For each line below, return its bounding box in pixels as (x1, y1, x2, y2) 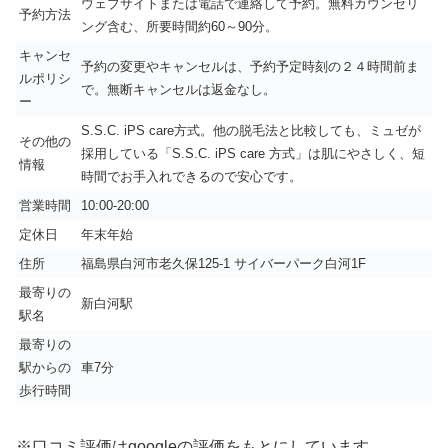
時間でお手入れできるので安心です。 (81, 168, 302, 184)
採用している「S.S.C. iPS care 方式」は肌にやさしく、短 (81, 145, 425, 161)
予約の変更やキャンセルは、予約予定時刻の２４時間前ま (81, 58, 419, 74)
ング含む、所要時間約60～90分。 (81, 18, 278, 34)
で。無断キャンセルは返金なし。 (81, 81, 276, 97)
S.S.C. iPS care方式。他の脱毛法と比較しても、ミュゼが (81, 122, 421, 138)
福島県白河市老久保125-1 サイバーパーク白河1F (81, 255, 366, 271)
